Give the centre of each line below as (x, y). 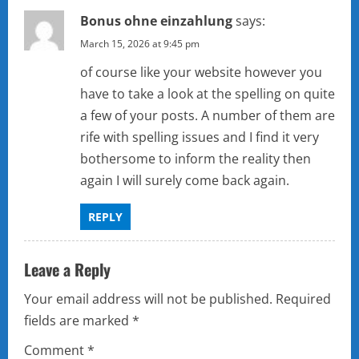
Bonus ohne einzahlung (156, 21)
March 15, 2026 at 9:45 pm (140, 44)
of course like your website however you (201, 73)
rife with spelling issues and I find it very (200, 137)
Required (303, 299)
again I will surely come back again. (185, 181)
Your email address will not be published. (148, 299)
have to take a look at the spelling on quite (208, 94)
